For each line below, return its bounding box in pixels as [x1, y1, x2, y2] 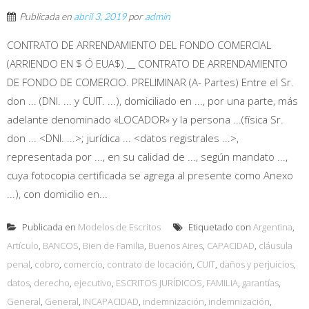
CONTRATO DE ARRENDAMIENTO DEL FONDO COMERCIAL [7, 37, 271, 52]
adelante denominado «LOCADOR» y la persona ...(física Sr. [7, 112, 283, 126]
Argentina [253, 220, 292, 233]
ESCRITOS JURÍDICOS [116, 276, 202, 289]
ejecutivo [74, 276, 112, 289]
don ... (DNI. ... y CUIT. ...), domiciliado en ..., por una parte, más [7, 93, 298, 108]
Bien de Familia [83, 239, 144, 252]
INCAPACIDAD [83, 295, 139, 308]
